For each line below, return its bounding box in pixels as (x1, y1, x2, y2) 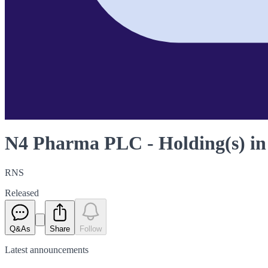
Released (5, 187, 39, 198)
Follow (80, 224, 102, 233)
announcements (30, 244, 89, 255)
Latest (5, 244, 30, 255)
